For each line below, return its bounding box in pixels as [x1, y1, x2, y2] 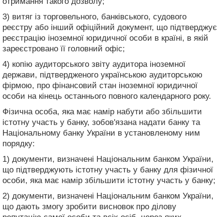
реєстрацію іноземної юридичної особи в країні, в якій [2, 33, 208, 43]
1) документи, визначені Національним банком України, [2, 154, 214, 164]
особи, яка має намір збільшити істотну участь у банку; [2, 175, 216, 185]
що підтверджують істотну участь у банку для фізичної [2, 165, 213, 174]
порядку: [2, 139, 35, 148]
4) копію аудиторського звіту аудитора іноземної [2, 59, 186, 69]
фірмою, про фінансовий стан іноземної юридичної [2, 80, 198, 90]
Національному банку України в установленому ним [2, 128, 200, 138]
